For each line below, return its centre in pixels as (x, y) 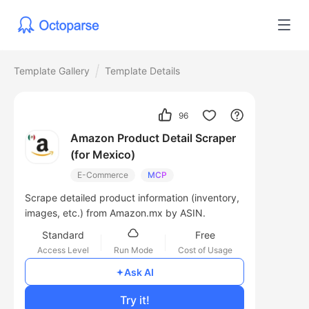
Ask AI (139, 272)
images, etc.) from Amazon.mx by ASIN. (115, 213)
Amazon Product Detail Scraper (153, 138)
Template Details (142, 71)
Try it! (134, 300)
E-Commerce (103, 175)
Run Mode (133, 250)
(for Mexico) (103, 155)
